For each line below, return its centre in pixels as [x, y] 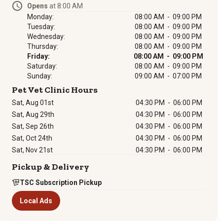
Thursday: [43, 46]
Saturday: [42, 66]
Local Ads [36, 201]
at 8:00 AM [65, 6]
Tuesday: [41, 27]
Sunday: [40, 76]
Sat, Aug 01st [33, 103]
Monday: [40, 17]
